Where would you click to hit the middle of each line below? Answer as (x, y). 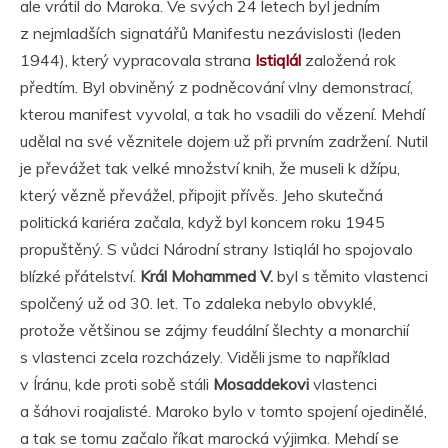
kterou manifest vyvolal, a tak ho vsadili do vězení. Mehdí (222, 114)
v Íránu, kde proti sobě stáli (116, 384)
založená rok (348, 60)
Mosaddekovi (261, 384)
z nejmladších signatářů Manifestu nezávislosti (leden (210, 33)
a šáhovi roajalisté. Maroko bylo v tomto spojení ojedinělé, (223, 411)
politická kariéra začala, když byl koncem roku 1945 (202, 222)
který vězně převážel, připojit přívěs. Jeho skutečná (201, 195)
